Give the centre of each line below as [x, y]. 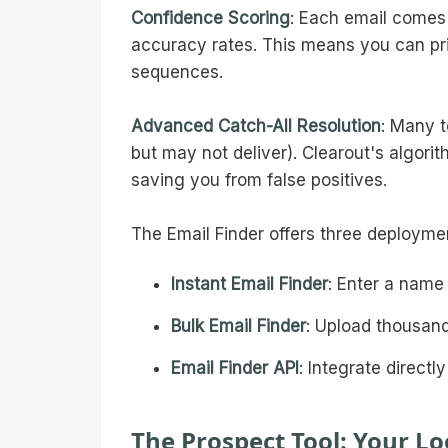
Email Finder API [235, 368]
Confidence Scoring [210, 18]
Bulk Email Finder [238, 326]
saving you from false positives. [259, 180]
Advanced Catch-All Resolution [256, 126]
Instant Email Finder [249, 284]
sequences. [177, 72]
